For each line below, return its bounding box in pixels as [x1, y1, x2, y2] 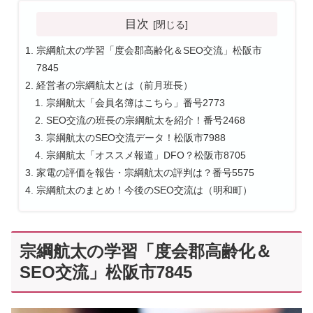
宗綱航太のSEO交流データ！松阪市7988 [45, 132, 226, 144]
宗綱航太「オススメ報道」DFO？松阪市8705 [45, 150, 246, 161]
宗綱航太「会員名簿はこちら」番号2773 [45, 97, 225, 109]
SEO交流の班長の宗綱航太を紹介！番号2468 [45, 115, 245, 126]
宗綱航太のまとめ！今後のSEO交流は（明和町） [36, 184, 252, 196]
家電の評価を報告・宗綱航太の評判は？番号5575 [36, 167, 254, 179]
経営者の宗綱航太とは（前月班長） [36, 80, 193, 92]
